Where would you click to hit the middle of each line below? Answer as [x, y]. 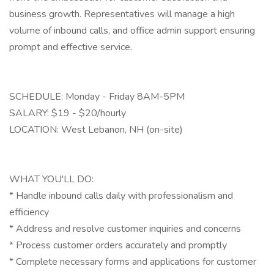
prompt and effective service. [71, 47]
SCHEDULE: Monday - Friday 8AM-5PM [97, 97]
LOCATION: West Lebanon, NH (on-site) [96, 130]
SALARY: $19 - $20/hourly [68, 113]
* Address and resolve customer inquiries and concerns [125, 229]
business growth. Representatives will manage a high [122, 14]
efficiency [29, 212]
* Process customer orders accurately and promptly [118, 245]
